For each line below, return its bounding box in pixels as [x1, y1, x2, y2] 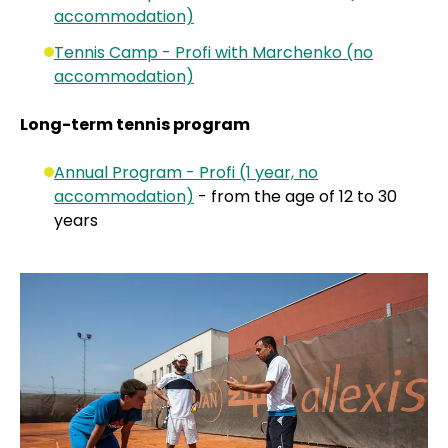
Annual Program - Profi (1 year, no [54, 161, 318, 185]
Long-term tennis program [20, 113, 250, 137]
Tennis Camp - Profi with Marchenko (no [54, 41, 373, 65]
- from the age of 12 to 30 [194, 185, 397, 209]
